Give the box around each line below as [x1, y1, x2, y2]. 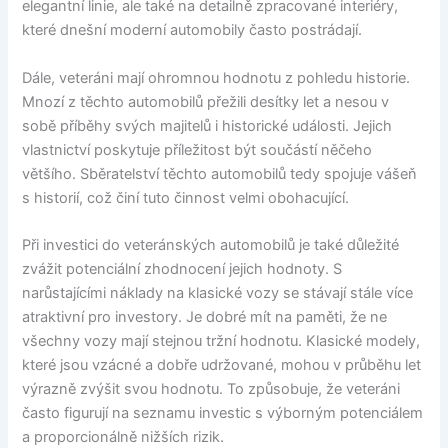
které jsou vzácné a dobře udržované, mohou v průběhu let [22, 355, 422, 374]
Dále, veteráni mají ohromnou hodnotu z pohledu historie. [22, 68, 411, 87]
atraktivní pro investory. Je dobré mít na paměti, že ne [22, 307, 388, 326]
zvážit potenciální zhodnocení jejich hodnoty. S [22, 259, 343, 278]
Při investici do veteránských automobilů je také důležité [22, 235, 400, 254]
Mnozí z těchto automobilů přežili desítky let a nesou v [22, 92, 390, 111]
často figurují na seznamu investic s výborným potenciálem [22, 403, 424, 422]
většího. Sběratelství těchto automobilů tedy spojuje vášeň [22, 164, 418, 183]
